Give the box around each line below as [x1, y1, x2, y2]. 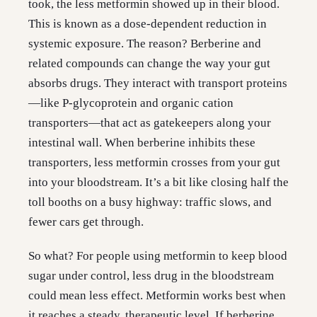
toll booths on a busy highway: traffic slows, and [28, 195, 272, 209]
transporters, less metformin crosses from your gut [28, 156, 280, 170]
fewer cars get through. [28, 215, 144, 229]
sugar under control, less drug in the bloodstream [28, 269, 274, 283]
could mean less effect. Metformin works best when [28, 289, 286, 303]
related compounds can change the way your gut [28, 57, 270, 71]
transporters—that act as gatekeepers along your [28, 116, 271, 130]
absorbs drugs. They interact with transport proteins [28, 76, 287, 91]
